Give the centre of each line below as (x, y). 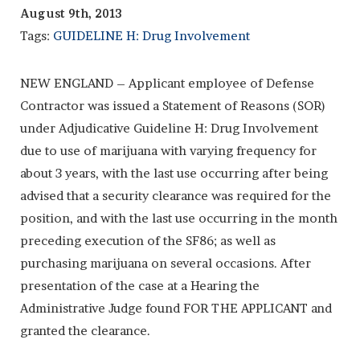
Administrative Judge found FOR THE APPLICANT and (176, 308)
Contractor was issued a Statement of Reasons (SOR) (173, 105)
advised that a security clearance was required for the (176, 195)
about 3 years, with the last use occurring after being (174, 173)
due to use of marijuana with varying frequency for (168, 150)
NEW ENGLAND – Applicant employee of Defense (167, 83)
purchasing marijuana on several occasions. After (166, 263)
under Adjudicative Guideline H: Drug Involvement (169, 128)
